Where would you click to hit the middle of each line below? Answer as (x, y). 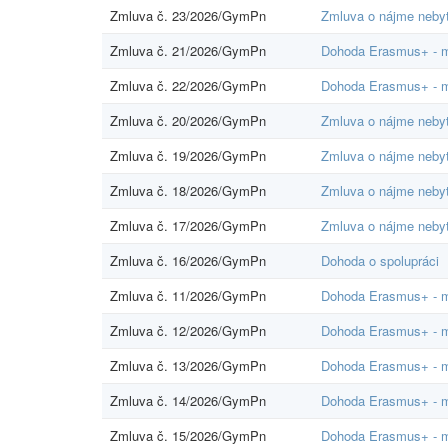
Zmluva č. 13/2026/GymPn (188, 365)
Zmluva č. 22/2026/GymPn (188, 85)
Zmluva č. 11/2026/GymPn (188, 295)
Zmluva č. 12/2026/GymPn (188, 330)
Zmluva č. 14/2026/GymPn (188, 400)
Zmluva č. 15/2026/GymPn (188, 435)
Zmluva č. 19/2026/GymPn (188, 155)
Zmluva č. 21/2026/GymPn (188, 50)
